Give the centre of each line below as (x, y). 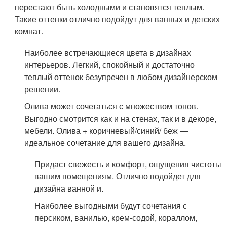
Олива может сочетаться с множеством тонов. (111, 106)
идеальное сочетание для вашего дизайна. (105, 143)
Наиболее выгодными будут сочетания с (110, 205)
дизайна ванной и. (69, 188)
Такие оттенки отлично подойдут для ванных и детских (118, 19)
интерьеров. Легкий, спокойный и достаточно (110, 65)
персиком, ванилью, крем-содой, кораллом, (116, 218)
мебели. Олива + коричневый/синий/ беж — (106, 130)
